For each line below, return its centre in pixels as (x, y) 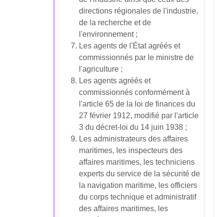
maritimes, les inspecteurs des (131, 151)
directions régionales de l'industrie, (139, 11)
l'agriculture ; (101, 69)
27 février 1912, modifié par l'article (139, 116)
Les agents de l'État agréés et (130, 46)
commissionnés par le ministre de (137, 58)
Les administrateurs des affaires (134, 139)
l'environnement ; (108, 34)
